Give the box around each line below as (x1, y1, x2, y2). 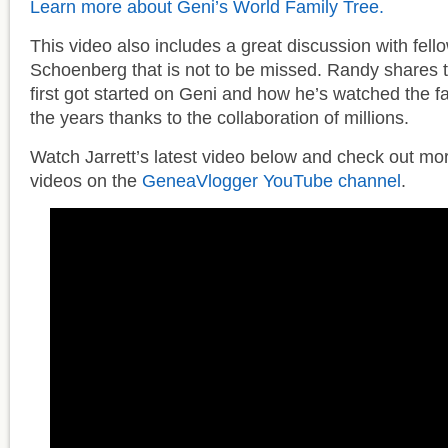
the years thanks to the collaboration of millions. (30, 108, 409, 128)
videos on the (30, 171, 142, 191)
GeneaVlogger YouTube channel (142, 171, 401, 191)
